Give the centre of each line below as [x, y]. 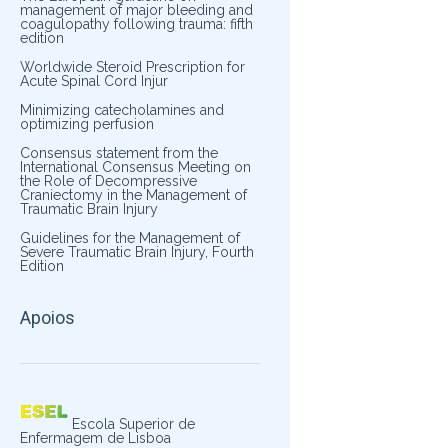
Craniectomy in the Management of [133, 195]
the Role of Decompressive [108, 181]
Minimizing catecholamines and [121, 110]
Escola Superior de [131, 424]
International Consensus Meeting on [135, 167]
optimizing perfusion [86, 124]
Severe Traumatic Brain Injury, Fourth [136, 252]
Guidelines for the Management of [129, 238]
